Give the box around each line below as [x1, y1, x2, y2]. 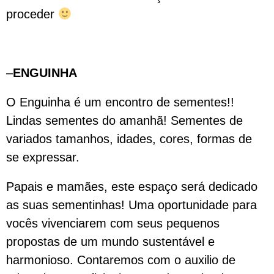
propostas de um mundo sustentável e [6, 235, 215, 248]
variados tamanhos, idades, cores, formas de [6, 132, 252, 146]
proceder [6, 7, 58, 21]
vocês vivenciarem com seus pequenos [6, 217, 220, 230]
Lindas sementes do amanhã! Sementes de [6, 114, 243, 127]
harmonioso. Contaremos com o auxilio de [6, 253, 235, 267]
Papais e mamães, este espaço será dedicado [6, 180, 257, 193]
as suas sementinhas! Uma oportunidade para [6, 198, 257, 212]
